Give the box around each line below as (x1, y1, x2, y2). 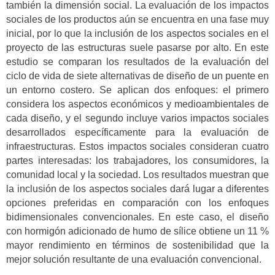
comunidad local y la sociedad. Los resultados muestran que (6, 169, 269, 180)
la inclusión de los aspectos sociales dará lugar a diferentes (6, 184, 269, 194)
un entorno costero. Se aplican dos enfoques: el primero (6, 85, 269, 95)
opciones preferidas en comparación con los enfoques (6, 198, 269, 208)
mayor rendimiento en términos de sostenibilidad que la (6, 240, 269, 250)
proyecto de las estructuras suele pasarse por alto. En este (6, 42, 269, 53)
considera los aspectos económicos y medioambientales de (6, 99, 269, 109)
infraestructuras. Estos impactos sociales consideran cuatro (6, 141, 269, 152)
